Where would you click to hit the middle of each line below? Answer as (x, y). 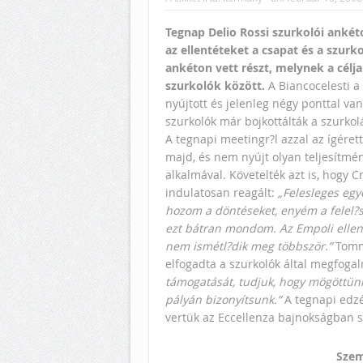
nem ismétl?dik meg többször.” (249, 246)
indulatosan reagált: (222, 193)
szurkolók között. (215, 86)
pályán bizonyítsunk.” (223, 300)
